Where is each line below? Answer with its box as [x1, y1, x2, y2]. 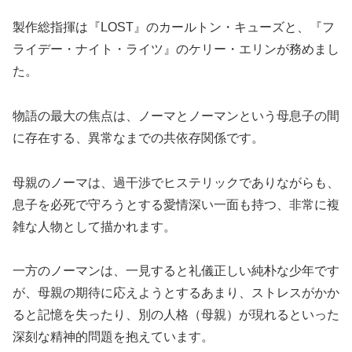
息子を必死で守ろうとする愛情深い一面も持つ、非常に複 [13, 197, 339, 211]
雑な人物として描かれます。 [13, 219, 176, 233]
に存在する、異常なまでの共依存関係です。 [13, 130, 264, 145]
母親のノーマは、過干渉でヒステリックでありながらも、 [13, 175, 339, 189]
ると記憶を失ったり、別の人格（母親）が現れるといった [13, 308, 339, 322]
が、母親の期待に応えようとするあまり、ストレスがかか [13, 286, 339, 300]
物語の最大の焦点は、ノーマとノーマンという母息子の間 [13, 108, 339, 123]
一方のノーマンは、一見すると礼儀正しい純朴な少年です [13, 264, 339, 278]
